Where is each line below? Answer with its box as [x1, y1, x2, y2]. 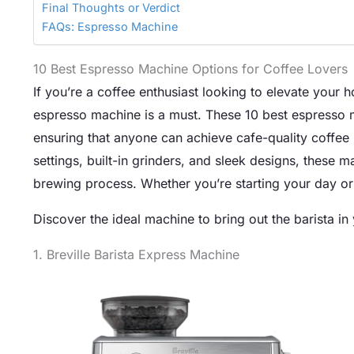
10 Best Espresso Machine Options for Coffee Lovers [33, 60, 348, 77]
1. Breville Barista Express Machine [33, 246, 239, 262]
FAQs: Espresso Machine [42, 19, 178, 33]
